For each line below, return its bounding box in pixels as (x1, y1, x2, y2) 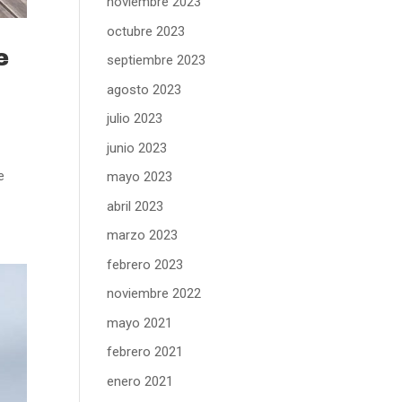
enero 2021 (107, 372, 174, 389)
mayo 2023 (107, 169, 173, 185)
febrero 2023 (107, 256, 184, 273)
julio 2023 (107, 110, 163, 127)
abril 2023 (107, 197, 164, 214)
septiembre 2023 (107, 52, 206, 68)
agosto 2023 (107, 81, 182, 98)
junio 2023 (107, 139, 168, 156)
